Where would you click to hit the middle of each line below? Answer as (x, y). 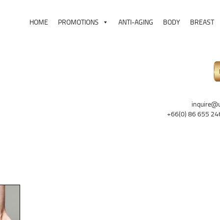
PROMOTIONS (78, 22)
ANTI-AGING (136, 22)
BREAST (202, 22)
